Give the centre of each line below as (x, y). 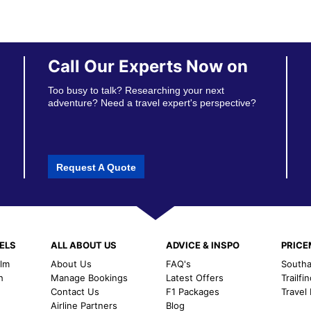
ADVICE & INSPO (202, 245)
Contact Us (75, 291)
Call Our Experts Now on (148, 66)
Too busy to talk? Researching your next (136, 90)
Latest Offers (194, 277)
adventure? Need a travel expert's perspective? (152, 103)
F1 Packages (192, 291)
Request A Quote (96, 167)
